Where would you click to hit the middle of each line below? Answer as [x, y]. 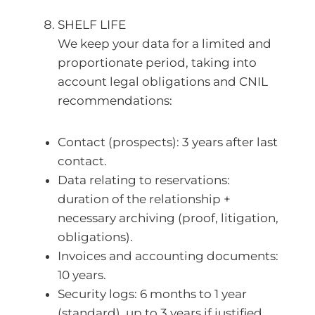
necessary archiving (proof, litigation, [168, 218]
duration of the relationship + [144, 199]
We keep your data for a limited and [165, 44]
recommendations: [115, 101]
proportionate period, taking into [157, 63]
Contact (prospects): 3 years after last [168, 142]
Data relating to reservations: [144, 180]
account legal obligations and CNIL [163, 82]
